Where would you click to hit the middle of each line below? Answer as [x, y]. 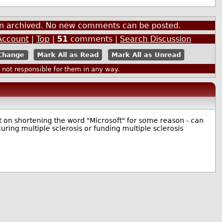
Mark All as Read [68, 55]
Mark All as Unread [146, 55]
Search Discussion [155, 39]
